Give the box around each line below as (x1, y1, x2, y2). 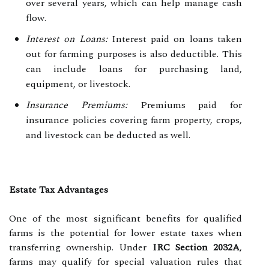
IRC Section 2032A (152, 240, 240, 255)
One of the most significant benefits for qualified (9, 211, 242, 226)
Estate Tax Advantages (9, 182, 108, 197)
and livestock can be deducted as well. (26, 127, 190, 142)
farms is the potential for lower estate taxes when (9, 225, 242, 240)
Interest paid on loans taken (107, 31, 243, 46)
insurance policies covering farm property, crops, (26, 112, 242, 127)
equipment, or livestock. (26, 76, 130, 91)
